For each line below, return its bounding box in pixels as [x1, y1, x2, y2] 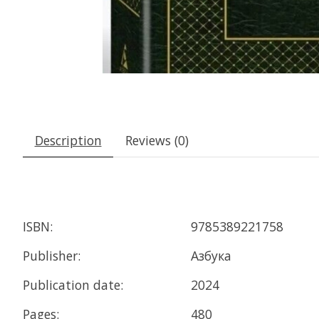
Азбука [191, 246, 231, 264]
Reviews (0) [125, 132, 189, 150]
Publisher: [23, 246, 80, 264]
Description [34, 132, 102, 150]
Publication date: [23, 276, 123, 293]
